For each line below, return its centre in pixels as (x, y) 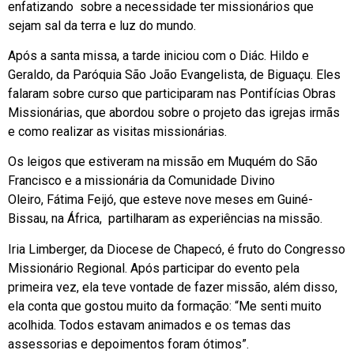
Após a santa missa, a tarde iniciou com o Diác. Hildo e (158, 55)
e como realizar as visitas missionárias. (117, 131)
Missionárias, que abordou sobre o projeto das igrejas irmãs (174, 112)
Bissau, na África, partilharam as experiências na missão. (165, 219)
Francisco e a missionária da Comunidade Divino (143, 181)
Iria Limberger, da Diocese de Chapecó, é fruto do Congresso (177, 249)
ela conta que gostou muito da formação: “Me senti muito (165, 306)
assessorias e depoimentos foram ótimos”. (128, 344)
